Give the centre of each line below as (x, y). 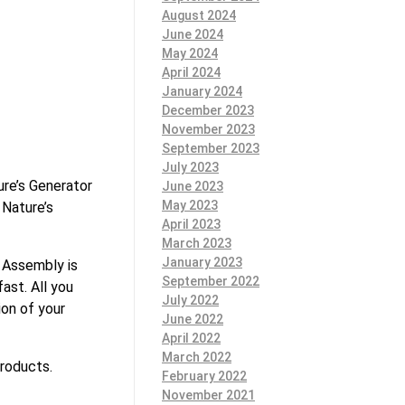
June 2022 (193, 319)
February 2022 (204, 376)
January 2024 (202, 91)
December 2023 (208, 110)
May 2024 (190, 53)
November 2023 (208, 129)
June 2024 (193, 34)
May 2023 (190, 205)
